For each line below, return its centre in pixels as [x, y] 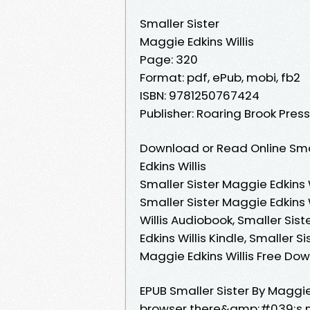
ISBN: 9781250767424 [200, 95]
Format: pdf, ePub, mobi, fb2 [220, 77]
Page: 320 [169, 59]
